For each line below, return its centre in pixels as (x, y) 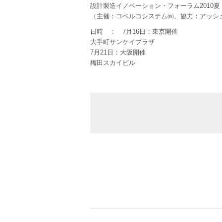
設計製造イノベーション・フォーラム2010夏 (155, 6)
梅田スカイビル (113, 63)
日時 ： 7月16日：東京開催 (134, 31)
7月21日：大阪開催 (118, 52)
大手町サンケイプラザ (122, 42)
